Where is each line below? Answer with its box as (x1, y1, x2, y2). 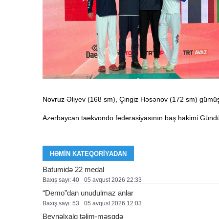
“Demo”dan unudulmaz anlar (43, 189, 133, 197)
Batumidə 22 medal (43, 165, 104, 174)
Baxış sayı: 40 (43, 176, 79, 183)
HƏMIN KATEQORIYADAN (50, 150, 127, 157)
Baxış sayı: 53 (43, 200, 79, 207)
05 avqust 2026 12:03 (84, 200, 142, 207)
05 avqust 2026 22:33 (84, 176, 142, 183)
